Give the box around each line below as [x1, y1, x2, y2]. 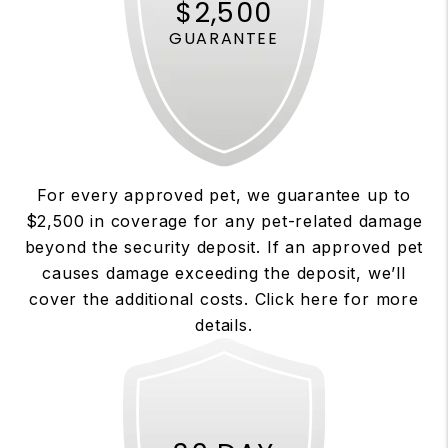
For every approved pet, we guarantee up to [37, 185, 411, 205]
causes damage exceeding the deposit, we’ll [42, 263, 406, 283]
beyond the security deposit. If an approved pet [24, 237, 424, 257]
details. [195, 315, 253, 335]
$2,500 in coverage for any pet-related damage [25, 211, 423, 231]
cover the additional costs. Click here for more [29, 289, 419, 309]
